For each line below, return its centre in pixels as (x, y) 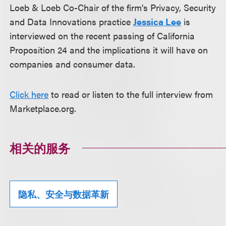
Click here (29, 94)
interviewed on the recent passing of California (102, 36)
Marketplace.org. (43, 108)
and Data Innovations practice (72, 21)
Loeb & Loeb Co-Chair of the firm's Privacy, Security (113, 7)
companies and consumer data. (73, 64)
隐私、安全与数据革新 (64, 194)
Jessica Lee (157, 21)
